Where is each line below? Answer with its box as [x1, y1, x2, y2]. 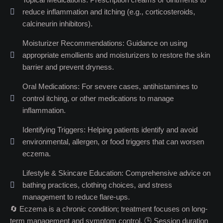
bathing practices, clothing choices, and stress [22, 181, 172, 189]
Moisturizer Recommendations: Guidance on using [22, 39, 187, 47]
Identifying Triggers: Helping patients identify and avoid [22, 125, 198, 134]
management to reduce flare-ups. [22, 193, 130, 201]
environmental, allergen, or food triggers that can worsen [22, 137, 204, 146]
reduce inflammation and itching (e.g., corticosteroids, [22, 7, 195, 16]
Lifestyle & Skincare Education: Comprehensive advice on [22, 169, 211, 177]
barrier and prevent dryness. [22, 63, 114, 71]
